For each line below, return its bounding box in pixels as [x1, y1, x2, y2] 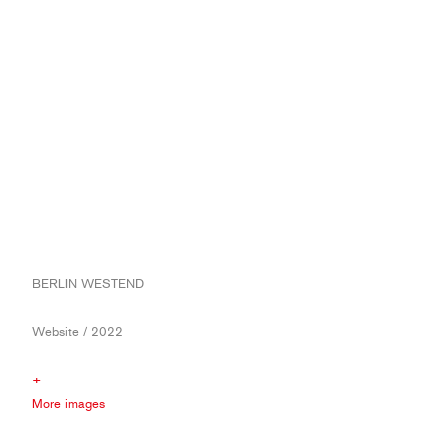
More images [32, 396, 105, 411]
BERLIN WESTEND [32, 276, 144, 291]
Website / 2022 [32, 324, 123, 339]
